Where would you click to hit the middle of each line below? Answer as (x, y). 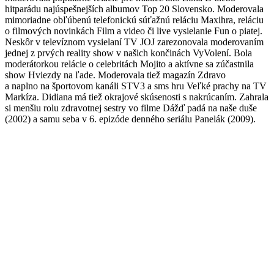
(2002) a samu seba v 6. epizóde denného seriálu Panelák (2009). (130, 119)
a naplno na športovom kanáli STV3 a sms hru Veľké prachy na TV (136, 86)
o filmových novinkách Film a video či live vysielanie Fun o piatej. (134, 31)
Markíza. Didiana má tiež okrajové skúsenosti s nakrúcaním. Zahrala (137, 97)
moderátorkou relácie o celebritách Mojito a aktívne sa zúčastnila (129, 64)
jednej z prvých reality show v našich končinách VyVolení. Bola (128, 53)
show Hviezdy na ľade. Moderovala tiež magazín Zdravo (115, 75)
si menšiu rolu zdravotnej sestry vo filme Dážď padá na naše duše (131, 108)
